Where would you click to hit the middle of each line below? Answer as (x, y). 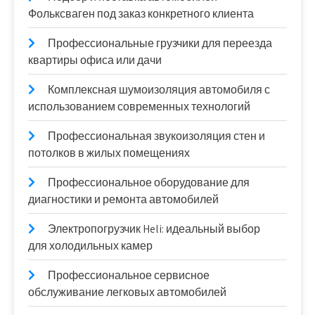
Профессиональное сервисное (129, 275)
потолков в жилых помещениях (109, 153)
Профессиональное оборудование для (149, 182)
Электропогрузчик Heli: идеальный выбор (154, 229)
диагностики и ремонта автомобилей (123, 199)
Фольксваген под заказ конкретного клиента (141, 14)
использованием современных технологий (139, 107)
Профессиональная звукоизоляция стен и (156, 136)
